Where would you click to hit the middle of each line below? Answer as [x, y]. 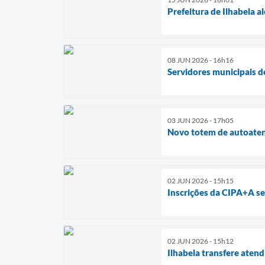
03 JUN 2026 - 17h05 [201, 120]
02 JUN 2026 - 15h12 [201, 241]
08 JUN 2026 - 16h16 [201, 60]
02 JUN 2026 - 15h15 [201, 180]
